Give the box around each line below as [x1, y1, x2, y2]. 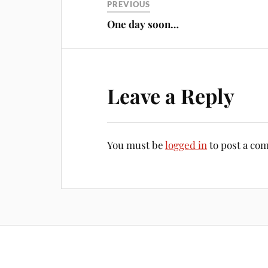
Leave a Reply [107, 81, 235, 109]
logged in [165, 138, 208, 151]
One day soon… [107, 17, 179, 31]
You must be [107, 138, 166, 151]
